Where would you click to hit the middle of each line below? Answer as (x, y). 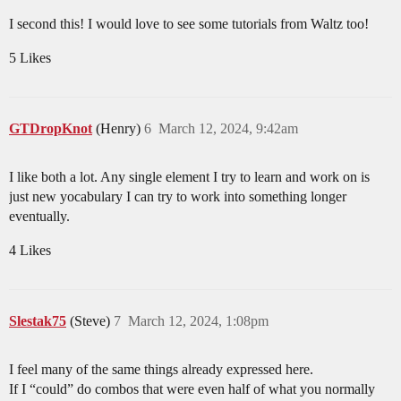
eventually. (39, 217)
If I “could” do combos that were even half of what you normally (192, 389)
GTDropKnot (51, 129)
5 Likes (30, 58)
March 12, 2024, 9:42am (228, 129)
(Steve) (92, 321)
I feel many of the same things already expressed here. (161, 370)
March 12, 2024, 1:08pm (198, 321)
